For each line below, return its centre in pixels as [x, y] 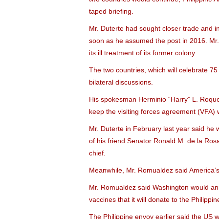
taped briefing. [111, 11]
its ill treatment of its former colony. [143, 53]
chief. [97, 153]
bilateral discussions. [121, 82]
